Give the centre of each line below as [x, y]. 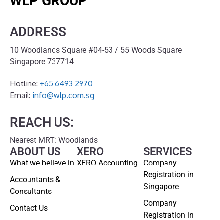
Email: [21, 95]
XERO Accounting [107, 163]
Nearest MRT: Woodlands [54, 140]
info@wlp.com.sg [63, 95]
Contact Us [29, 208]
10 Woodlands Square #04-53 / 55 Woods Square [96, 50]
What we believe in [42, 163]
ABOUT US [35, 151]
